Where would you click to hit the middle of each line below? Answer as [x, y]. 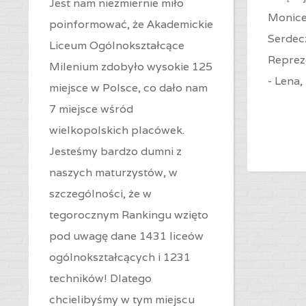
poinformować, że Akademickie [131, 24]
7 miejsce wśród [91, 109]
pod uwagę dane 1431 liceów [126, 236]
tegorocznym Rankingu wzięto [129, 215]
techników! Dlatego [100, 278]
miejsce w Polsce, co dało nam [128, 88]
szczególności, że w [100, 194]
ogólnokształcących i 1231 [120, 257]
